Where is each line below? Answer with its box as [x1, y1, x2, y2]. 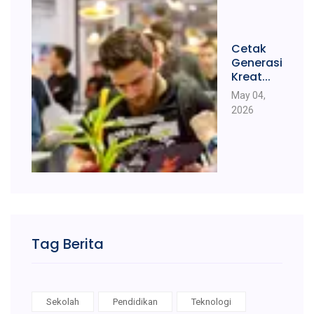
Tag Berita [32, 234, 104, 254]
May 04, [231, 89, 266, 101]
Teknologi [191, 296, 231, 308]
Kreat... [231, 68, 271, 85]
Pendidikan [113, 296, 158, 308]
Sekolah [46, 296, 79, 308]
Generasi [231, 54, 282, 71]
